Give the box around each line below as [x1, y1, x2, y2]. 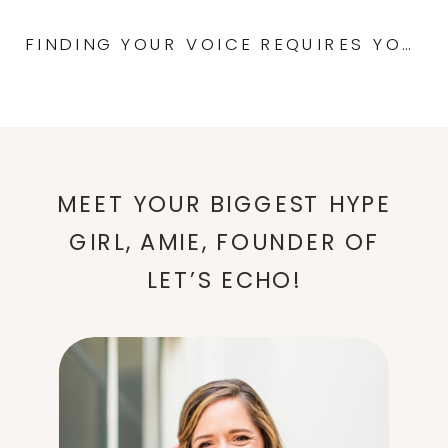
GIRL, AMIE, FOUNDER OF [69, 226, 381, 259]
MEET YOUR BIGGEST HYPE [57, 188, 393, 221]
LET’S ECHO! [147, 264, 303, 297]
